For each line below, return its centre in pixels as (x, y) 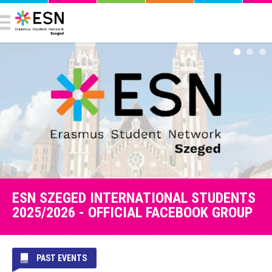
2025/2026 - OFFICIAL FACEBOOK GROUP (132, 213)
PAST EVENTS (62, 258)
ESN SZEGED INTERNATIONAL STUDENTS (134, 198)
